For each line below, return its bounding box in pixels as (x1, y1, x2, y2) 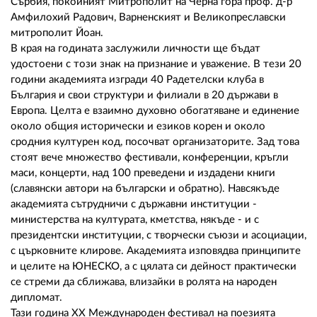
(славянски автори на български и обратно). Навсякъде (11, 183, 279, 195)
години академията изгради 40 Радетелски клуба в (11, 74, 264, 86)
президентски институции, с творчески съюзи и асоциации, (11, 230, 306, 241)
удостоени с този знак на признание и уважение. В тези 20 (11, 59, 301, 70)
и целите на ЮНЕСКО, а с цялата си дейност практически (11, 261, 296, 272)
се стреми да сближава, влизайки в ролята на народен (11, 277, 277, 288)
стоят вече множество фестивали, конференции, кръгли (11, 152, 289, 163)
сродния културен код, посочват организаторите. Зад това (11, 137, 299, 148)
